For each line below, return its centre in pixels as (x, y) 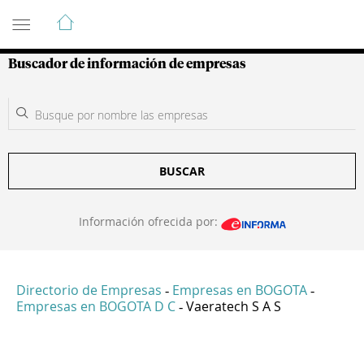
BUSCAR (182, 171)
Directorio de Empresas (89, 290)
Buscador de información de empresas (127, 64)
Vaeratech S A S (234, 307)
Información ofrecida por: (149, 221)
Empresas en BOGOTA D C (96, 307)
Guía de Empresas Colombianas (154, 15)
